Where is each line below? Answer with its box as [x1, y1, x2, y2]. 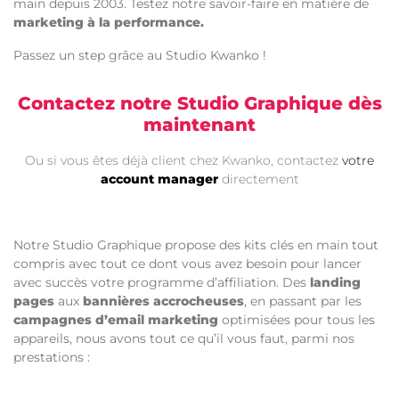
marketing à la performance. [13, 14, 208, 30]
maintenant [143, 114, 256, 135]
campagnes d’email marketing [13, 312, 218, 328]
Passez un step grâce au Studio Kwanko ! [13, 47, 266, 63]
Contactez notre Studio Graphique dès [17, 93, 382, 114]
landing [310, 274, 361, 290]
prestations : [13, 349, 94, 365]
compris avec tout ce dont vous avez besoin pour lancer [13, 256, 362, 272]
